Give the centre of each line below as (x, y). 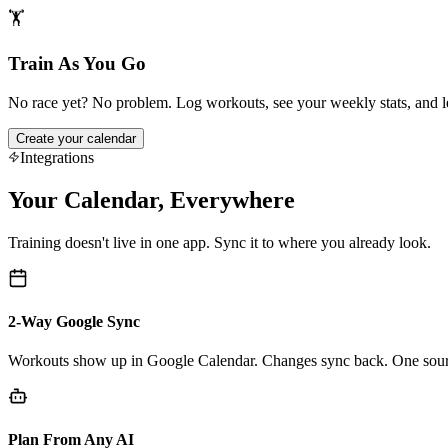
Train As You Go (77, 64)
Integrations (57, 157)
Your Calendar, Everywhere (151, 199)
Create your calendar (76, 138)
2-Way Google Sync (74, 321)
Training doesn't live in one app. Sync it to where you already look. (219, 242)
